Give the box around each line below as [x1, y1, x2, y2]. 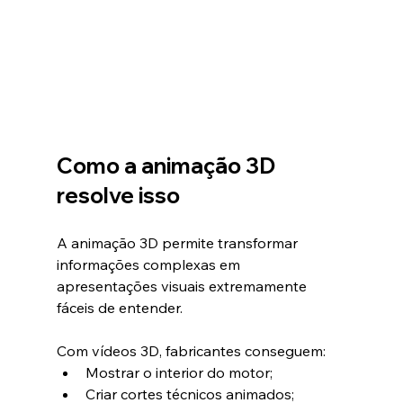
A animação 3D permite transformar [56, 233, 301, 252]
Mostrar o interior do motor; [85, 363, 273, 381]
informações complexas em [56, 255, 244, 273]
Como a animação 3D [56, 151, 280, 179]
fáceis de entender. [56, 298, 183, 317]
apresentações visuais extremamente [56, 276, 310, 295]
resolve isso [56, 181, 180, 209]
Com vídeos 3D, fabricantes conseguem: [56, 341, 326, 360]
